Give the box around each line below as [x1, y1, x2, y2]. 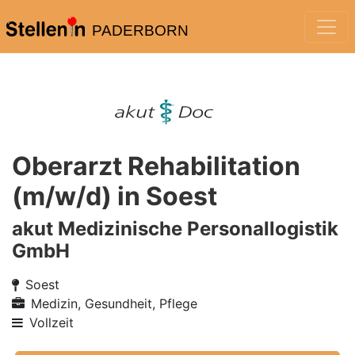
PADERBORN [91, 22, 189, 39]
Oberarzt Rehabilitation [12, 151, 300, 181]
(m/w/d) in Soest [12, 181, 217, 212]
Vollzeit [29, 315, 74, 330]
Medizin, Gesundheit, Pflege [31, 296, 197, 311]
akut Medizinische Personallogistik [12, 217, 338, 240]
